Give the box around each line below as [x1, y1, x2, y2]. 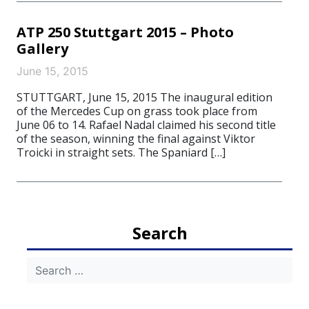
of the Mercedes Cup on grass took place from [17, 103, 257, 119]
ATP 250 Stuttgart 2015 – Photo [17, 23, 234, 41]
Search [132, 221, 188, 244]
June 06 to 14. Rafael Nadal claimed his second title [17, 117, 276, 132]
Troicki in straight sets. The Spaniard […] [17, 145, 226, 160]
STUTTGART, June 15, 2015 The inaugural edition [17, 90, 272, 105]
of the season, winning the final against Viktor [17, 131, 255, 146]
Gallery [17, 39, 68, 58]
